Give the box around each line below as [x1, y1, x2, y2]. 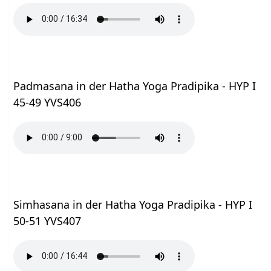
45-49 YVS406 [13, 94, 82, 109]
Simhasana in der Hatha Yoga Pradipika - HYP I [13, 197, 253, 212]
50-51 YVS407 [13, 213, 82, 228]
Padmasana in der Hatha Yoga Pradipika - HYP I [13, 78, 256, 93]
